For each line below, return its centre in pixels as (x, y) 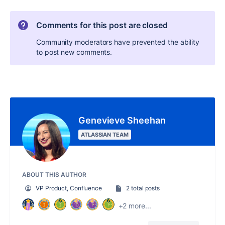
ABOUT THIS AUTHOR (54, 175)
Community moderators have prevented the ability (118, 42)
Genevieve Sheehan (122, 121)
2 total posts (143, 188)
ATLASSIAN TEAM (105, 135)
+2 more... (135, 205)
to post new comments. (74, 52)
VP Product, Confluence (69, 188)
